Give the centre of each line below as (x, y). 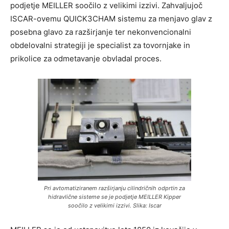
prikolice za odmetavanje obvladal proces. (86, 58)
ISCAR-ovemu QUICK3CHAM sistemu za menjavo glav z (111, 18)
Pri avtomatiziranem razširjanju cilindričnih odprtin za (114, 188)
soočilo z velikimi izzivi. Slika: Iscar (114, 205)
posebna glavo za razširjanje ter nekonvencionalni (101, 32)
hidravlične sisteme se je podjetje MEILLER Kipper (114, 197)
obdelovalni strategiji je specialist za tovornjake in (100, 45)
